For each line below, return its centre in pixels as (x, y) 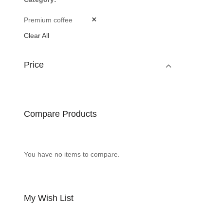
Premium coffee (48, 20)
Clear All (36, 35)
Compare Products (60, 114)
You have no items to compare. (72, 154)
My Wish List (48, 198)
